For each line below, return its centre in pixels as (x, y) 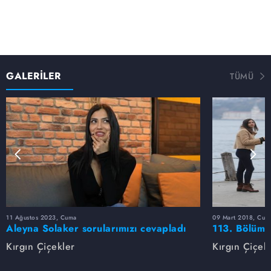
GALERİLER (34, 76)
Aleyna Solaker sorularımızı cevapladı (96, 228)
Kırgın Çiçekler (41, 246)
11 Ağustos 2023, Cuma (41, 217)
